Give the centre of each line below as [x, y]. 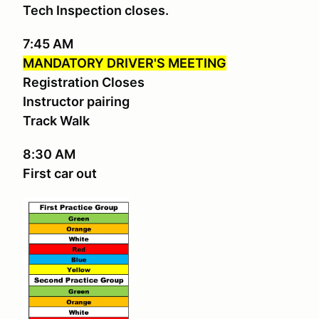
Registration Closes [84, 82]
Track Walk [56, 121]
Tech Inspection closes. [96, 10]
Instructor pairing [76, 101]
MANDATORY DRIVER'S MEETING [125, 63]
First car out [60, 173]
